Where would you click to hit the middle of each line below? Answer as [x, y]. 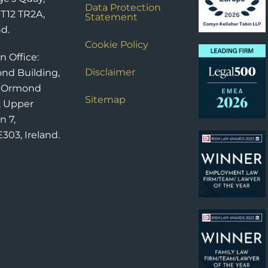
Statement [111, 17]
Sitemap [105, 100]
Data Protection [123, 8]
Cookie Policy [116, 45]
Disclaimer [110, 72]
